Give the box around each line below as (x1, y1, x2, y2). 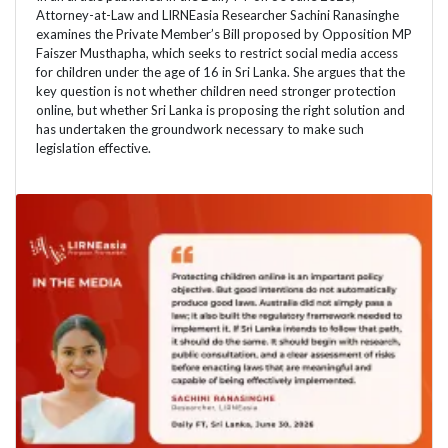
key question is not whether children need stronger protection (36, 83, 396, 100)
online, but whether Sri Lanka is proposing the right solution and (36, 102, 405, 119)
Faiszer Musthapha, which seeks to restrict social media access (36, 45, 398, 62)
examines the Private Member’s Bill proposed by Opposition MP (36, 26, 412, 43)
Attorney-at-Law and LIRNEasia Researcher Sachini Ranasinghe (36, 7, 399, 24)
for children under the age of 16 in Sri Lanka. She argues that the (36, 64, 405, 81)
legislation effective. (36, 140, 151, 157)
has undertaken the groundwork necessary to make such (36, 121, 364, 138)
